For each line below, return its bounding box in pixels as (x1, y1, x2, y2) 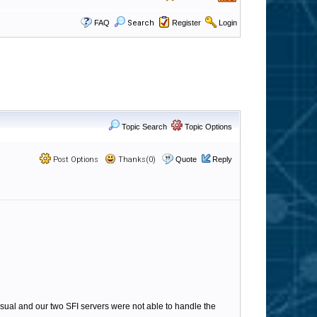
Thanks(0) (116, 155, 156, 164)
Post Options (51, 155, 98, 164)
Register (172, 18, 201, 27)
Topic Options (183, 122, 232, 131)
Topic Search (120, 122, 167, 131)
